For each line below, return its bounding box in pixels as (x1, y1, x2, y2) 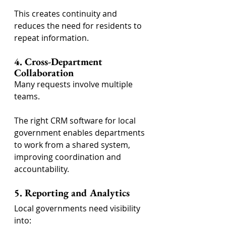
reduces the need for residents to (14, 20, 144, 31)
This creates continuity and (14, 8, 119, 19)
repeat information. (14, 32, 89, 43)
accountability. (14, 163, 69, 175)
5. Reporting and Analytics (14, 186, 130, 199)
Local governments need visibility (14, 203, 142, 214)
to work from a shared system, (14, 139, 132, 150)
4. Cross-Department (14, 55, 105, 68)
